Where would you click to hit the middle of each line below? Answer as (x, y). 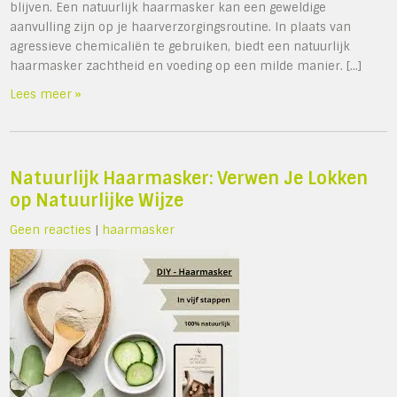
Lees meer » (46, 94)
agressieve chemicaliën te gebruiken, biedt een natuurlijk (180, 47)
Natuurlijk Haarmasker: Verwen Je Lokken (189, 179)
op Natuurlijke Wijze (97, 201)
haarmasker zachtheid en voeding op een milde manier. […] (186, 66)
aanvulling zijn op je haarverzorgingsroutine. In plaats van (181, 27)
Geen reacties (51, 230)
